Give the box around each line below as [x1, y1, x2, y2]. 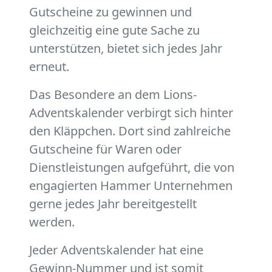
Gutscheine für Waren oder [29, 141, 182, 158]
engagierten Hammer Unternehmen [29, 177, 233, 194]
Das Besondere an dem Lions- [29, 86, 197, 103]
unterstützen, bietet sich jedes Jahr [29, 40, 222, 57]
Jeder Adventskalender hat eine [29, 242, 203, 259]
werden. [29, 214, 75, 231]
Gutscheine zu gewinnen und [29, 4, 192, 21]
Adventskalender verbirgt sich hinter [29, 104, 233, 121]
